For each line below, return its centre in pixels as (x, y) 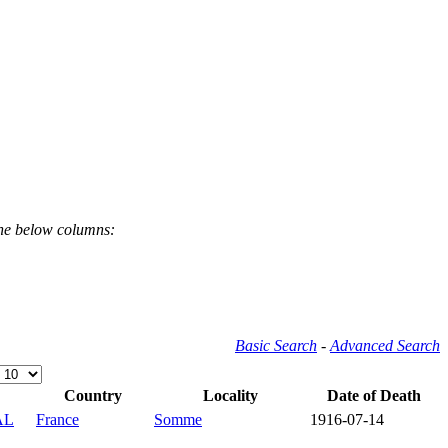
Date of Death (373, 395)
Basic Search (276, 345)
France (57, 419)
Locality (230, 395)
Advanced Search (385, 345)
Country (93, 395)
